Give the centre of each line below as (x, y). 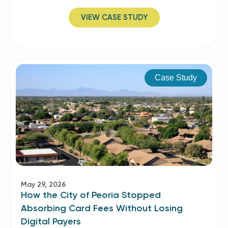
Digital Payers (51, 221)
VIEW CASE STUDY (114, 17)
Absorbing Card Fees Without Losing (102, 208)
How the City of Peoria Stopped (91, 195)
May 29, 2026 (44, 184)
